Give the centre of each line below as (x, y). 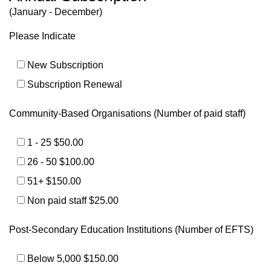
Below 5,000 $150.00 (73, 259)
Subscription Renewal (74, 84)
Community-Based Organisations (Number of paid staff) (127, 113)
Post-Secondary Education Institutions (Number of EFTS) (131, 230)
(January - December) (56, 12)
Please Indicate (42, 36)
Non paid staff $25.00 (73, 201)
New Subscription (65, 65)
